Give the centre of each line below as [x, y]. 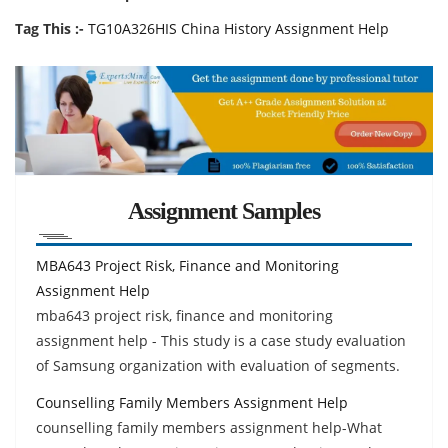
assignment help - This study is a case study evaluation [221, 340]
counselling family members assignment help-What [209, 427]
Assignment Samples [224, 210]
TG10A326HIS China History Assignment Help [238, 28]
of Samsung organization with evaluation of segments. [218, 365]
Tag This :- [49, 28]
